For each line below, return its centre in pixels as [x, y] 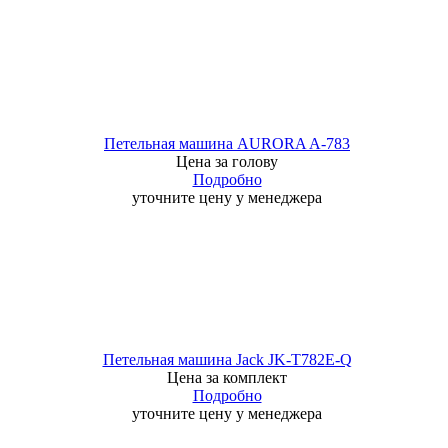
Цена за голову [227, 161]
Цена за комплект [227, 377]
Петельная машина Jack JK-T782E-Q [227, 359]
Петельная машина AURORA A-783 [227, 143]
